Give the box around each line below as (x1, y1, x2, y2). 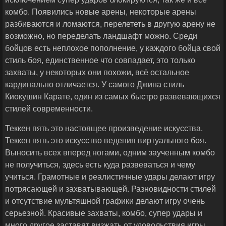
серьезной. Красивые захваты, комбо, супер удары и (5, 209, 202, 218)
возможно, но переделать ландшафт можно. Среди (5, 32, 197, 41)
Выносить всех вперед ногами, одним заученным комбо (5, 148, 215, 157)
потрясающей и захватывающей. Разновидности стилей (5, 185, 216, 194)
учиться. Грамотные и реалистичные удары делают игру (5, 173, 215, 182)
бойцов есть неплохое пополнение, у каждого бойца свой (5, 44, 220, 53)
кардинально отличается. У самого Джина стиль (5, 80, 184, 89)
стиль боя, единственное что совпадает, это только (5, 56, 195, 65)
